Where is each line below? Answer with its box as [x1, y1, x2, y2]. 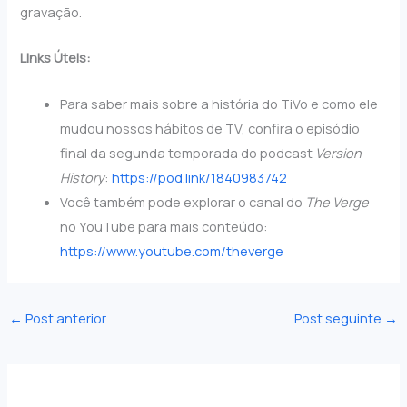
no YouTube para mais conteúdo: [60, 216, 269, 235]
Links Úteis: [20, 48, 92, 67]
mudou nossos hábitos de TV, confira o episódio [60, 118, 361, 137]
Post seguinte [294, 309, 385, 328]
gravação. [20, 2, 83, 21]
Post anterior [22, 309, 106, 328]
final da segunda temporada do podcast [60, 143, 316, 162]
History [60, 167, 105, 186]
